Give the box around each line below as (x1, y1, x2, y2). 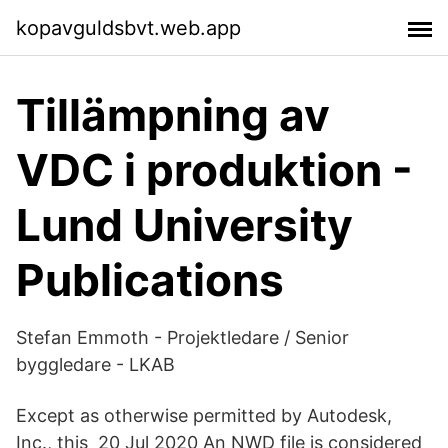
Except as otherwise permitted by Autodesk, (16, 405, 392, 426)
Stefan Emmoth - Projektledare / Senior (16, 327, 349, 348)
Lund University (16, 198, 353, 252)
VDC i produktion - (16, 143, 413, 197)
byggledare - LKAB (16, 354, 175, 375)
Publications (16, 253, 284, 307)
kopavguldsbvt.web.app (16, 15, 241, 40)
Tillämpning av (16, 88, 330, 142)
